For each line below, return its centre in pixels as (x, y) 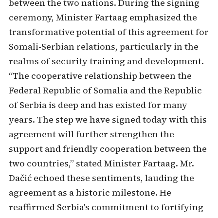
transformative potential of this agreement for (109, 32)
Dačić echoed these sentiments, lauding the (101, 178)
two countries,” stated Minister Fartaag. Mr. (101, 163)
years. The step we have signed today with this (108, 119)
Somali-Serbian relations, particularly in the (103, 46)
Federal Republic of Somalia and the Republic (105, 90)
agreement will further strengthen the (91, 134)
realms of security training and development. (106, 61)
